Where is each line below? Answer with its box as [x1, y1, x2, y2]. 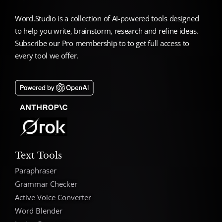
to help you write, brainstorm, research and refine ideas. [15, 26, 198, 36]
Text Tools [15, 150, 62, 161]
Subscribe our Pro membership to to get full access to [15, 38, 190, 49]
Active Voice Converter [15, 192, 91, 202]
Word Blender [15, 205, 62, 216]
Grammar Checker [15, 178, 77, 189]
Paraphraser [15, 165, 56, 175]
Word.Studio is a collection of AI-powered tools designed [15, 13, 199, 24]
